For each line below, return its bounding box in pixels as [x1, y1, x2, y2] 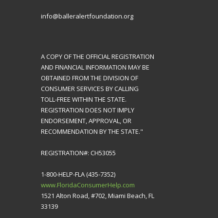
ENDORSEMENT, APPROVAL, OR [41, 116, 131, 125]
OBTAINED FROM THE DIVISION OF [41, 73, 138, 82]
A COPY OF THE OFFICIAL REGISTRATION [41, 52, 154, 61]
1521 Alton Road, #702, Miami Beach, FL [41, 191, 154, 200]
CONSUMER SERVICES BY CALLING [41, 84, 139, 93]
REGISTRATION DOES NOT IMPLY [41, 105, 134, 114]
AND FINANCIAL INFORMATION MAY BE [41, 62, 149, 72]
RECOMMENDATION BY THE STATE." [41, 127, 143, 136]
